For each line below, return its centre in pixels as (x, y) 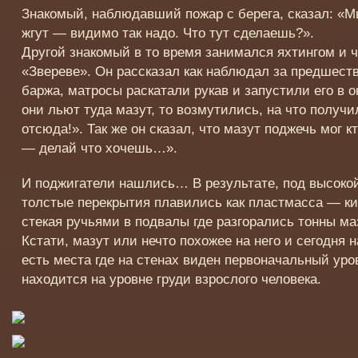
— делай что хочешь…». (100, 149)
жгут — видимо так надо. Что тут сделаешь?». (168, 34)
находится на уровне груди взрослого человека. (172, 280)
